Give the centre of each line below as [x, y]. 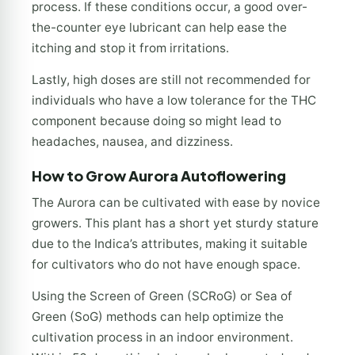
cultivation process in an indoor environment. [162, 338]
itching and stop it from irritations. [130, 48]
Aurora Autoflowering [207, 175]
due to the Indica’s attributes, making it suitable [170, 243]
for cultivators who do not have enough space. [166, 264]
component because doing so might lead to [157, 120]
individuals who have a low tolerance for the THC [174, 100]
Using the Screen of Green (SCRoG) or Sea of [162, 296]
